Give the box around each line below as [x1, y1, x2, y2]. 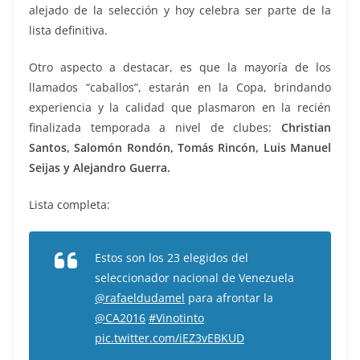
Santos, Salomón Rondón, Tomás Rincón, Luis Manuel [29, 140, 331, 155]
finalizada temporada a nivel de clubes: [29, 120, 281, 135]
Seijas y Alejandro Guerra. [29, 160, 170, 175]
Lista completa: [29, 197, 110, 212]
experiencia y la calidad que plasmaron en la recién [29, 100, 331, 115]
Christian [281, 120, 331, 135]
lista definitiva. [29, 22, 108, 38]
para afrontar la [185, 290, 273, 305]
